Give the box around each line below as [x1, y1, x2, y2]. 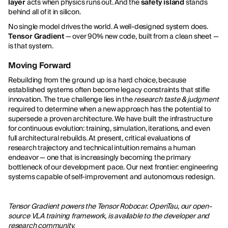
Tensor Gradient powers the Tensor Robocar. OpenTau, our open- [8, 201, 212, 211]
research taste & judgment [134, 94, 219, 104]
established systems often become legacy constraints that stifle [8, 84, 210, 94]
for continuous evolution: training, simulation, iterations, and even [8, 123, 210, 133]
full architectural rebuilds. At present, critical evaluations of [8, 133, 191, 142]
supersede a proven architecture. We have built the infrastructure [8, 113, 213, 123]
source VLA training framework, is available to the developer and [8, 211, 210, 220]
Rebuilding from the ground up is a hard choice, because [8, 75, 186, 84]
